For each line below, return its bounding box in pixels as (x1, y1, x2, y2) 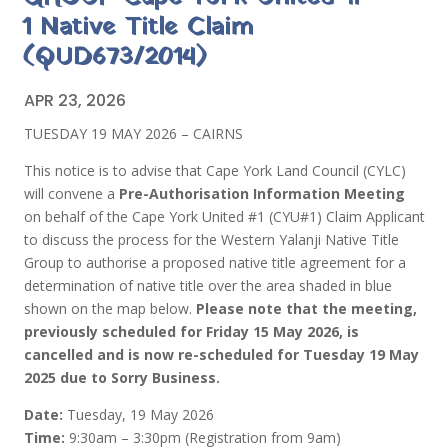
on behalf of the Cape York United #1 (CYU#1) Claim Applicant (24, 207, 426, 226)
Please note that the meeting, (196, 299, 418, 318)
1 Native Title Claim (22, 9, 254, 46)
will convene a (24, 184, 120, 203)
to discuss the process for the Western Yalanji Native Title (24, 230, 400, 249)
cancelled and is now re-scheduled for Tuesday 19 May (24, 345, 420, 364)
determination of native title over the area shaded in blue (24, 276, 393, 295)
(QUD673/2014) (22, 39, 208, 76)
